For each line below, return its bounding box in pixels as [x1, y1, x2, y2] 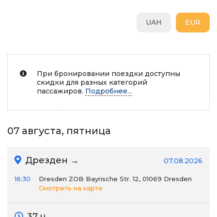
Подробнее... [85, 87, 132, 95]
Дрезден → [23, 155, 79, 166]
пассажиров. [37, 87, 85, 95]
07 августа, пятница [7, 125, 111, 137]
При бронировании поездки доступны [37, 69, 180, 78]
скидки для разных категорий [37, 78, 147, 87]
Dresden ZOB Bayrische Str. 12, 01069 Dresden [39, 175, 192, 183]
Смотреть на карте [39, 184, 103, 192]
